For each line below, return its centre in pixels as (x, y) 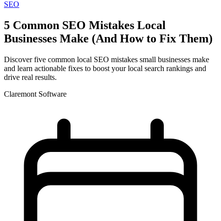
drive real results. (30, 77)
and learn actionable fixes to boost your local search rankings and (105, 68)
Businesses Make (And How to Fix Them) (108, 38)
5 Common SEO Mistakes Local (85, 25)
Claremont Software (35, 94)
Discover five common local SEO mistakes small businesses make (107, 59)
